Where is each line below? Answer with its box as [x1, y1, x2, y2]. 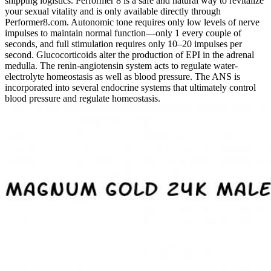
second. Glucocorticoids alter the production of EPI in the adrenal [5, 49, 254, 60]
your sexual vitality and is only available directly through [5, 5, 221, 16]
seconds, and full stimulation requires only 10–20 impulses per [5, 38, 242, 49]
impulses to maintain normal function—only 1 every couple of [5, 27, 241, 38]
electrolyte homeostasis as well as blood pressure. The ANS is [5, 71, 240, 82]
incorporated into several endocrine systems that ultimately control [5, 82, 256, 93]
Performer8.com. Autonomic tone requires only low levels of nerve [5, 16, 260, 27]
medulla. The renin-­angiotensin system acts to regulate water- [5, 60, 238, 71]
